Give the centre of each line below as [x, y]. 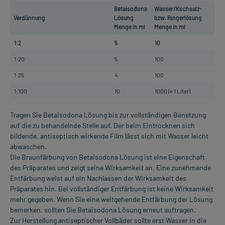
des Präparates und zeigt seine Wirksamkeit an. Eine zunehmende [110, 168]
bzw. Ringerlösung [178, 18]
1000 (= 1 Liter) [173, 91]
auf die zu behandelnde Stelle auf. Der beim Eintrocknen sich [102, 126]
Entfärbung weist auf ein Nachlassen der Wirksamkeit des [98, 178]
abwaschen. [28, 147]
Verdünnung [29, 18]
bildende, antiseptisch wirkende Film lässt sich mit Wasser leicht [109, 136]
